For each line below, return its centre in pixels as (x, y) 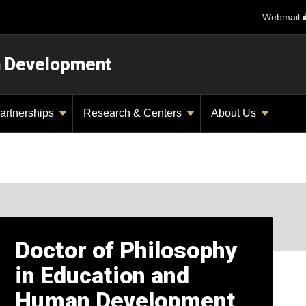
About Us (235, 113)
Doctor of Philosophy (126, 250)
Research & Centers (134, 113)
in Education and (102, 275)
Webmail (281, 17)
